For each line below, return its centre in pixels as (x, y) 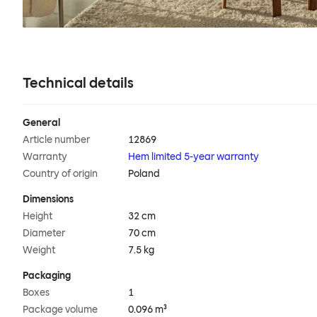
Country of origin (60, 174)
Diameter (44, 234)
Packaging (47, 276)
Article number (56, 140)
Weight (39, 250)
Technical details (78, 83)
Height (38, 217)
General (41, 123)
